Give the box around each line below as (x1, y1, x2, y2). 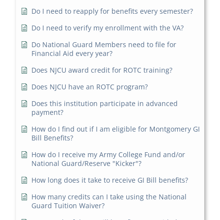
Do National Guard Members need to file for (31, 40, 177, 50)
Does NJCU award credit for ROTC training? (31, 65, 173, 75)
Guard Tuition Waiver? (31, 201, 105, 211)
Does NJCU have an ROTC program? (31, 82, 148, 92)
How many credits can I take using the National (31, 192, 187, 202)
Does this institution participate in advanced (31, 99, 178, 109)
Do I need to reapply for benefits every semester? (31, 6, 193, 16)
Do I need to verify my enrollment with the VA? (31, 23, 184, 33)
